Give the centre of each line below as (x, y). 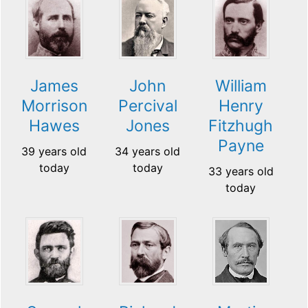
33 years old (241, 172)
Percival (147, 106)
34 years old (148, 152)
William (241, 86)
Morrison (54, 106)
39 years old (54, 152)
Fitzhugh (241, 126)
